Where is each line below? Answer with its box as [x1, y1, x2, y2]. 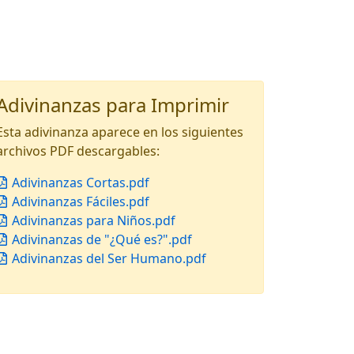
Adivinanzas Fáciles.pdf [9, 193, 149, 210]
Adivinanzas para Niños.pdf [9, 212, 175, 229]
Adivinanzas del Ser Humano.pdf [9, 250, 206, 267]
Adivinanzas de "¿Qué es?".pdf [9, 231, 192, 248]
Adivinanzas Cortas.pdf [9, 174, 149, 191]
